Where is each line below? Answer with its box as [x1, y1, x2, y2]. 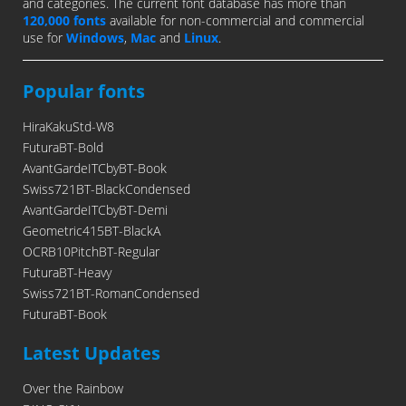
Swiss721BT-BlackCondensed [23, 180, 190, 198]
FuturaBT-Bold [23, 139, 103, 157]
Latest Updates [23, 341, 160, 366]
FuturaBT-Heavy [23, 264, 111, 282]
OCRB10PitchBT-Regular [23, 243, 159, 261]
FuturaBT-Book [23, 305, 107, 324]
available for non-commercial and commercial [106, 12, 364, 30]
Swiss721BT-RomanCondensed [23, 285, 199, 303]
